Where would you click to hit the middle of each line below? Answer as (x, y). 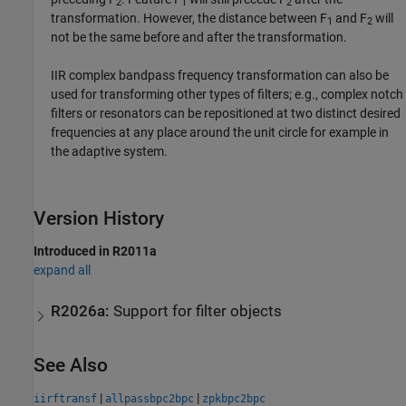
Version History (99, 218)
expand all (62, 270)
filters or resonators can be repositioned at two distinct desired (226, 113)
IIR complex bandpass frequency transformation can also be (220, 75)
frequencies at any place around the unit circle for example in (220, 132)
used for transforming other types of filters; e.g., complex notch (227, 94)
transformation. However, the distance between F (189, 18)
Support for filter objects (198, 312)
